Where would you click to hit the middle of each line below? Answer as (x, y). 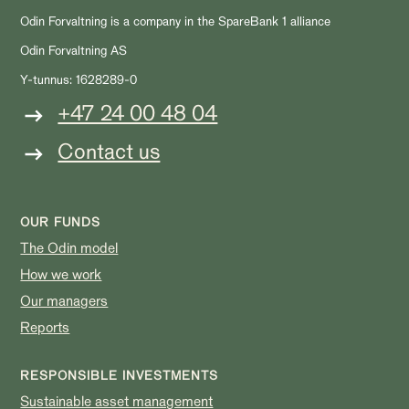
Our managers (64, 301)
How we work (61, 274)
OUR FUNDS (61, 222)
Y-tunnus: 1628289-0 (79, 79)
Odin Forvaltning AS (74, 50)
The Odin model (69, 248)
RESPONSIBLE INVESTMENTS (120, 375)
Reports (45, 327)
